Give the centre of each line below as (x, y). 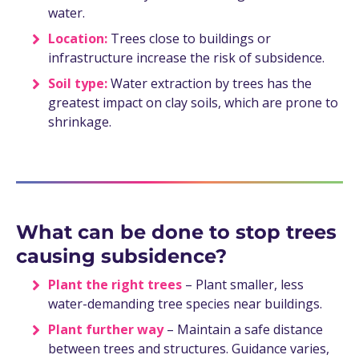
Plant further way (107, 330)
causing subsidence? (121, 256)
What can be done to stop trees (176, 232)
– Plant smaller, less (244, 285)
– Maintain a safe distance (245, 330)
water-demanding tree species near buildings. (185, 304)
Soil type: (79, 84)
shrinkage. (80, 122)
